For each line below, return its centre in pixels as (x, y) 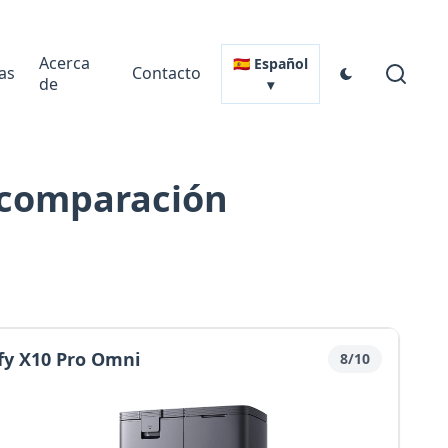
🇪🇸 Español (270, 63)
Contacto (166, 73)
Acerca (64, 62)
